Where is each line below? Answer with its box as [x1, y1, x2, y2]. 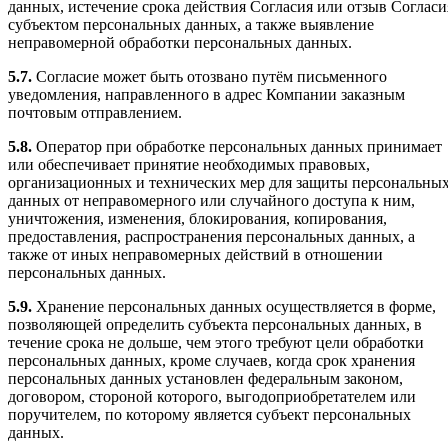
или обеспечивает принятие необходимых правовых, [8, 155, 370, 173]
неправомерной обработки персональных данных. [8, 33, 352, 51]
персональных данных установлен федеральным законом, [8, 369, 403, 387]
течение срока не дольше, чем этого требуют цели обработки [8, 333, 424, 351]
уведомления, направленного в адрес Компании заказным [8, 85, 405, 103]
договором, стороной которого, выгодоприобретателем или [8, 387, 416, 405]
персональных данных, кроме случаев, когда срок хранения [8, 351, 415, 369]
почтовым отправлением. [8, 103, 182, 121]
